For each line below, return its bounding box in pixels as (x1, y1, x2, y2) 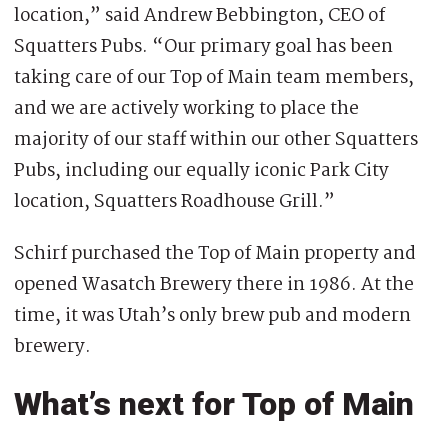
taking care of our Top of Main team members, (14, 62, 414, 93)
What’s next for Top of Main (14, 384, 414, 423)
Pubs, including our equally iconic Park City (14, 155, 389, 186)
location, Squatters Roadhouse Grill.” (14, 186, 335, 217)
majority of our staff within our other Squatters (14, 124, 418, 155)
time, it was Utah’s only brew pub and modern (14, 300, 411, 331)
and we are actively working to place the (14, 93, 359, 124)
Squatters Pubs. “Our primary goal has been (14, 31, 393, 62)
